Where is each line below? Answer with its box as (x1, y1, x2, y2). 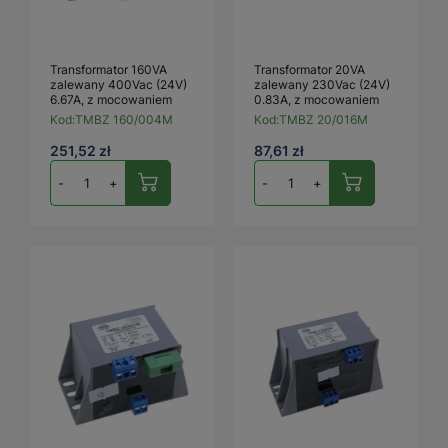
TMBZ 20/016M (279, 111, 368, 127)
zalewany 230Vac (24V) (254, 76, 390, 92)
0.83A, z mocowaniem (254, 91, 379, 107)
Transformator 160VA (50, 61, 167, 77)
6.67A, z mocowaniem (50, 91, 172, 107)
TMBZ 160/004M (75, 111, 173, 127)
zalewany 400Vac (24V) (50, 76, 187, 92)
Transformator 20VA (254, 61, 365, 77)
